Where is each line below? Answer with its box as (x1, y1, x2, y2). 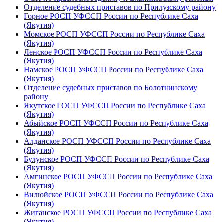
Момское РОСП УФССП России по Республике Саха (24, 30, 205, 39)
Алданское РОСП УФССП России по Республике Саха (24, 137, 211, 146)
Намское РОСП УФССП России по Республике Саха (24, 65, 203, 74)
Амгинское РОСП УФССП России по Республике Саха (24, 172, 212, 181)
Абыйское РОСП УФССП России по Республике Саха (24, 119, 208, 128)
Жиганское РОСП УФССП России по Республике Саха (24, 208, 212, 217)
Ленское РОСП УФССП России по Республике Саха (24, 48, 202, 56)
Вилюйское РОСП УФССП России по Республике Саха (24, 190, 213, 199)
